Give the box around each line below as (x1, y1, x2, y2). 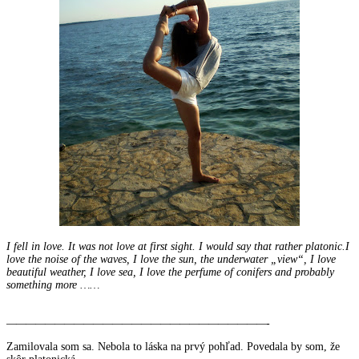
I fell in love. (6, 240, 68, 252)
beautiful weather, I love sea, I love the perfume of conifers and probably (6, 265, 334, 278)
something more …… (6, 278, 109, 291)
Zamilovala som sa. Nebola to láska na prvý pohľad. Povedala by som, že (6, 341, 340, 353)
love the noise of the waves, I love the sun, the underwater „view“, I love (6, 252, 336, 265)
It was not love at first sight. (68, 240, 199, 252)
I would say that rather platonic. (199, 240, 345, 252)
